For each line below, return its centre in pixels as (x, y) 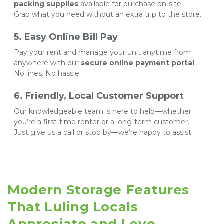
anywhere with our (47, 63)
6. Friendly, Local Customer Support (99, 96)
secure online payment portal (138, 63)
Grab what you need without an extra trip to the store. (108, 14)
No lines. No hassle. (47, 73)
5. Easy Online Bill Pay (66, 37)
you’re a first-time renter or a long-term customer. (103, 122)
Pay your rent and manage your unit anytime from (102, 52)
